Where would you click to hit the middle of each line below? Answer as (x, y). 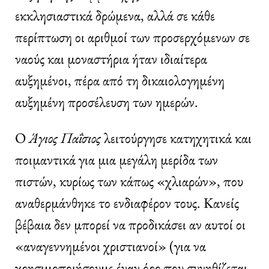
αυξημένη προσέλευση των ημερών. (107, 101)
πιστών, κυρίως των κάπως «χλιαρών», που (129, 181)
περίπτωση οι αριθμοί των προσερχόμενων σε (132, 37)
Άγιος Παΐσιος (66, 138)
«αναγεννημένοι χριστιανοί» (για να (110, 246)
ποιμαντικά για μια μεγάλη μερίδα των (116, 159)
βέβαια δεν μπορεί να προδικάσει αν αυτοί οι (130, 224)
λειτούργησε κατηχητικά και (178, 138)
